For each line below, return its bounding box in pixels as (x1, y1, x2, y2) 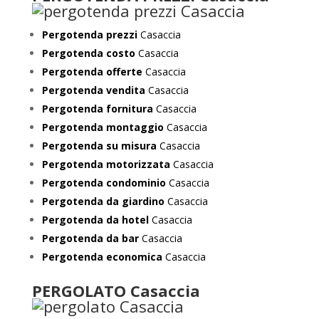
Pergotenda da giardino (41, 194, 164, 208)
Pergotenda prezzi (41, 28, 137, 41)
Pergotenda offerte (41, 65, 142, 78)
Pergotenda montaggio (41, 120, 164, 134)
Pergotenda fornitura (41, 102, 153, 115)
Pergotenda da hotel (41, 213, 149, 226)
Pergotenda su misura (41, 139, 157, 152)
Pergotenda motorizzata (41, 157, 170, 171)
